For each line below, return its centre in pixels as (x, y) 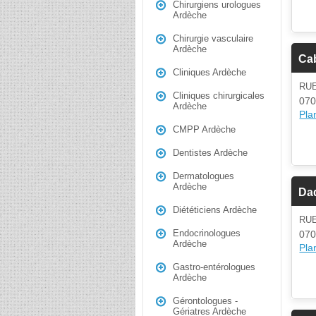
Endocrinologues (207, 233)
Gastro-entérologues (214, 267)
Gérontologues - (205, 301)
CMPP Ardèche (204, 129)
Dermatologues (203, 176)
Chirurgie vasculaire (213, 38)
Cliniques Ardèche (209, 72)
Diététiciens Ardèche (215, 210)
